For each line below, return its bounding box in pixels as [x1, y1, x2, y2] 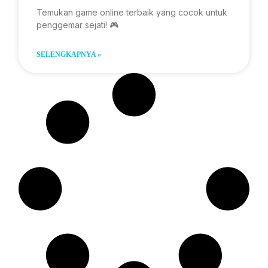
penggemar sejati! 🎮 [36, 20, 118, 30]
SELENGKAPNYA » [36, 50, 101, 59]
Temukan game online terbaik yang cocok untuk [36, 7, 227, 17]
